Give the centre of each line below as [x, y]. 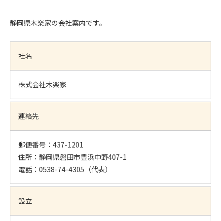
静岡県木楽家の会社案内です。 [58, 23]
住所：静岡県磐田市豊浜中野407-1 [73, 157]
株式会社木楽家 [42, 85]
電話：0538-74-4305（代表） [65, 169]
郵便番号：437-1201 [51, 145]
